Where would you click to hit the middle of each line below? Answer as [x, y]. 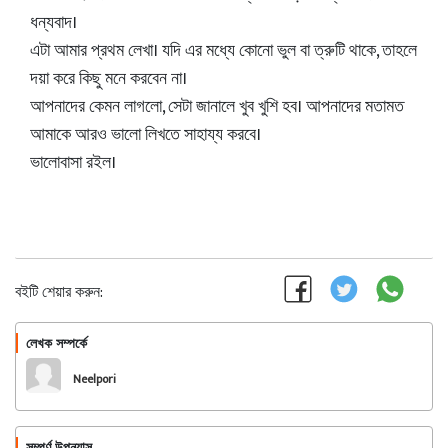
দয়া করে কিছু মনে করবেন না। [108, 79]
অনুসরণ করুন [375, 346]
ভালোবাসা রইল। [73, 163]
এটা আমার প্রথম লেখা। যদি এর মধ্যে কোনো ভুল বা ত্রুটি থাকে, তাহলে [223, 51]
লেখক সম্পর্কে [56, 343]
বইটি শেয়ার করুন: [59, 292]
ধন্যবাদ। [53, 23]
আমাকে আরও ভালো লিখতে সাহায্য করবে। [145, 135]
